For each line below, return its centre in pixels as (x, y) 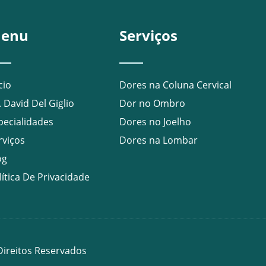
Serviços (149, 36)
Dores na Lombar (159, 140)
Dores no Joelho (156, 122)
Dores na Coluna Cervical (176, 85)
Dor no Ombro (153, 104)
